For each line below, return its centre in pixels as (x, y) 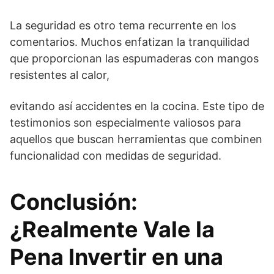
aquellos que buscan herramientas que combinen (136, 139)
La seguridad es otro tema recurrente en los (123, 25)
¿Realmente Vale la (112, 229)
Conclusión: (74, 202)
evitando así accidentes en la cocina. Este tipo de (137, 106)
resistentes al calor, (60, 75)
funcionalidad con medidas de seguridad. (116, 155)
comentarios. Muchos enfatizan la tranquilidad (130, 42)
